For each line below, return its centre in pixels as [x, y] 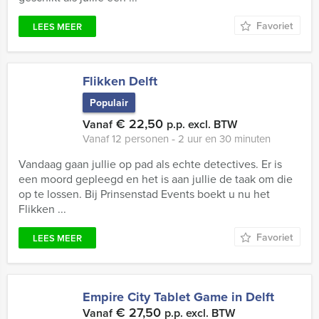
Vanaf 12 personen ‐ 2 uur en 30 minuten [177, 138]
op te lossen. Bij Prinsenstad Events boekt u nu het [144, 194]
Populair [109, 103]
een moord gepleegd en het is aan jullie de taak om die [156, 179]
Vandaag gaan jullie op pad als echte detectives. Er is [150, 164]
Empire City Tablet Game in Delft [178, 297]
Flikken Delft [120, 81]
